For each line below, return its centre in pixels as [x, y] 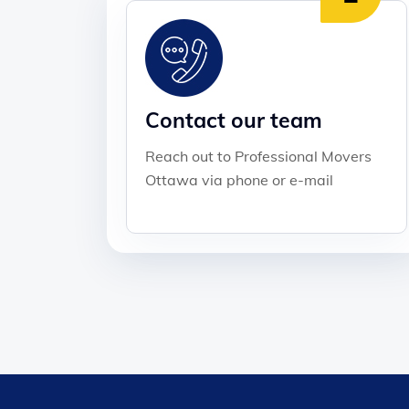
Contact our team [234, 120]
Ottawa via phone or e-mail [239, 179]
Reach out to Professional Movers [258, 156]
